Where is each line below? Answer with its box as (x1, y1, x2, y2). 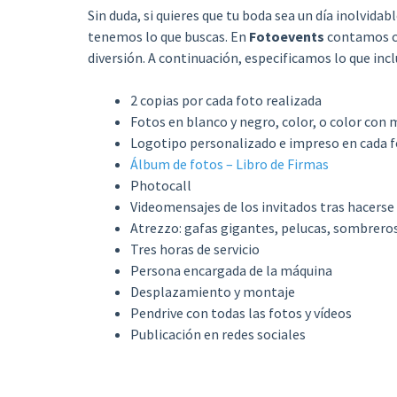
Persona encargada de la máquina (129, 261, 332, 279)
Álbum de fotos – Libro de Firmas (129, 154, 329, 173)
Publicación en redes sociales (129, 324, 306, 343)
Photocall (129, 175, 191, 194)
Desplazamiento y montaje (129, 282, 295, 300)
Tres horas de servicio (129, 239, 260, 258)
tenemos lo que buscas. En (87, 27, 246, 45)
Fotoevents (245, 27, 324, 45)
